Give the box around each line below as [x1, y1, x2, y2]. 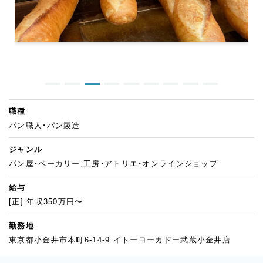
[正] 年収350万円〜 [9, 197, 83, 206]
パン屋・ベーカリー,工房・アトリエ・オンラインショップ [9, 159, 218, 168]
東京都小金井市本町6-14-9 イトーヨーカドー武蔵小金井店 [9, 235, 231, 244]
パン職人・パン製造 [9, 120, 80, 130]
